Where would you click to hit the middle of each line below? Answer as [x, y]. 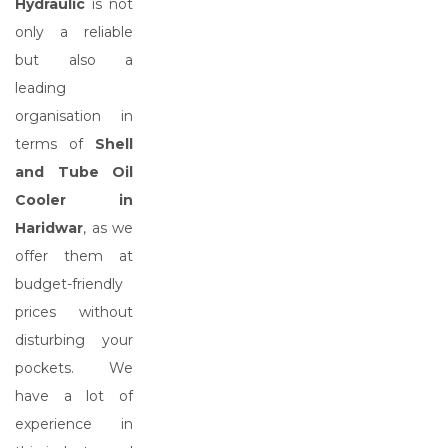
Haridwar [49, 228]
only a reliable [74, 32]
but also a [74, 60]
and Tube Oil [74, 172]
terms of [55, 144]
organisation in [74, 116]
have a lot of [74, 396]
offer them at [74, 256]
